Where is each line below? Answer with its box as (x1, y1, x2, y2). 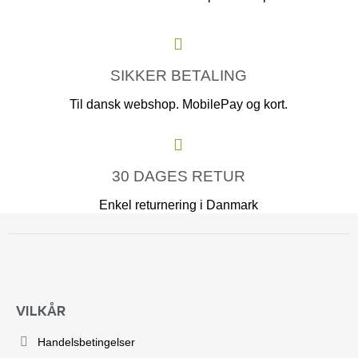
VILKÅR (16, 300, 66, 320)
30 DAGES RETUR (111, 168, 245, 185)
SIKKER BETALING (109, 67, 247, 85)
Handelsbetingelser (38, 336, 135, 349)
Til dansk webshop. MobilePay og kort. (69, 97, 288, 112)
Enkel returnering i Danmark (98, 198, 258, 213)
